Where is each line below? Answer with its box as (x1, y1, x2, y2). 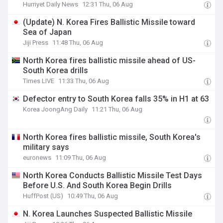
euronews (23, 154, 52, 161)
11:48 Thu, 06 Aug (52, 39, 104, 46)
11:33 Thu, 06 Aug (58, 77, 110, 85)
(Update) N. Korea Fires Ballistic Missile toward (23, 17, 196, 27)
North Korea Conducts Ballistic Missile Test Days (23, 171, 203, 180)
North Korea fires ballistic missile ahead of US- (23, 56, 196, 65)
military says (23, 142, 70, 152)
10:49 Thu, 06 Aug (67, 192, 118, 200)
